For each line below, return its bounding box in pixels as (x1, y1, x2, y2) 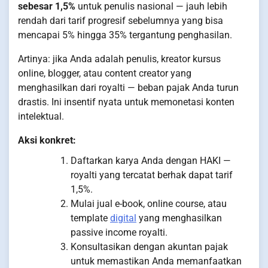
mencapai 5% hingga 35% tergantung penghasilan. (18, 29, 232, 41)
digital (110, 212, 136, 224)
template (71, 212, 110, 224)
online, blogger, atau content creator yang (18, 68, 191, 80)
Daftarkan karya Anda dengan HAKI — (71, 155, 231, 167)
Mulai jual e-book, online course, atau (71, 198, 227, 210)
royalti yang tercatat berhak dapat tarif (71, 169, 233, 181)
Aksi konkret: (18, 135, 76, 147)
